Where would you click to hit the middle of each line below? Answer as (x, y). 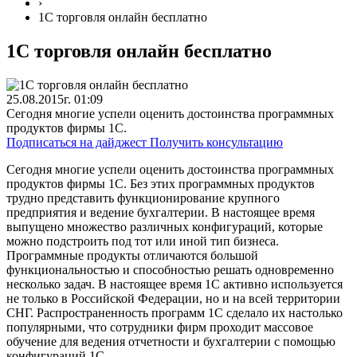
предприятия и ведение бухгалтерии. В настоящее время (161, 212)
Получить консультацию (216, 142)
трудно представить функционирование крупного (143, 198)
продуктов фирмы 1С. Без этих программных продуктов (161, 183)
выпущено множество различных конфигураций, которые (165, 226)
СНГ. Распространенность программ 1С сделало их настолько (175, 312)
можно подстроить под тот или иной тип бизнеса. (143, 241)
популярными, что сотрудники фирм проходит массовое (160, 327)
